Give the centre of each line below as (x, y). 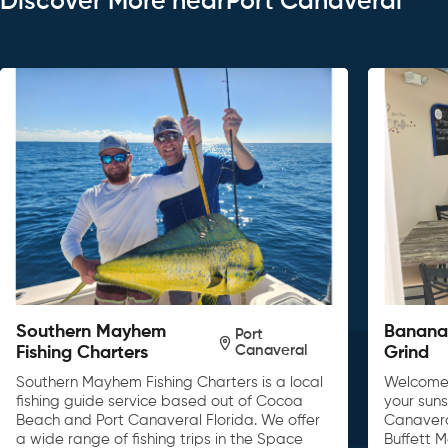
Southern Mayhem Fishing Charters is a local (169, 383)
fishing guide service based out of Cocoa (159, 402)
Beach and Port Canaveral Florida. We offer (168, 421)
